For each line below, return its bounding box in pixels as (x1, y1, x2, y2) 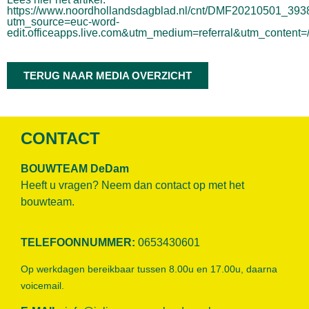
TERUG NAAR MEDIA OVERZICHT (23, 70, 192, 82)
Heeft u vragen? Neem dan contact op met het (21, 179, 244, 192)
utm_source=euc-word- (7, 15, 119, 28)
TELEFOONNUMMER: (21, 236, 138, 248)
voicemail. (21, 279, 64, 291)
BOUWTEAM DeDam (21, 163, 129, 175)
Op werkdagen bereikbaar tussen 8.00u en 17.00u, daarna (21, 263, 277, 275)
